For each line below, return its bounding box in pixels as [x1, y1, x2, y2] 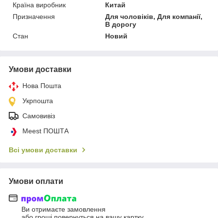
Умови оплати [9, 177, 63, 185]
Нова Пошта [22, 81, 61, 90]
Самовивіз [22, 111, 55, 120]
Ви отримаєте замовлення [21, 205, 106, 214]
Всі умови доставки [9, 145, 77, 154]
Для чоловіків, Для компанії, [105, 12, 203, 20]
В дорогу [105, 20, 137, 28]
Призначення [13, 12, 55, 20]
